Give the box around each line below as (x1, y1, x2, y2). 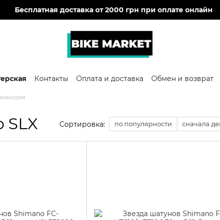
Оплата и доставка (76, 74, 143, 83)
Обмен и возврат (151, 74, 214, 83)
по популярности (114, 120, 172, 128)
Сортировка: (59, 119, 105, 129)
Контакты (34, 74, 68, 83)
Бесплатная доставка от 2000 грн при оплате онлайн (14, 5, 213, 14)
